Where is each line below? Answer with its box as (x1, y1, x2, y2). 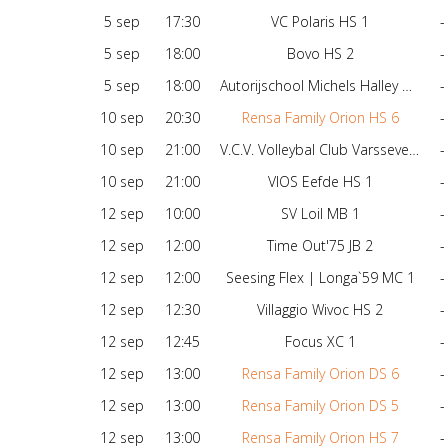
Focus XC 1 (284, 332, 356, 352)
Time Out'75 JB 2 (267, 236, 373, 256)
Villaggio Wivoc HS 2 (257, 300, 383, 320)
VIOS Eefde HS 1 (267, 172, 373, 192)
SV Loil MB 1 (280, 204, 360, 224)
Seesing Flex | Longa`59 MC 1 (225, 268, 415, 288)
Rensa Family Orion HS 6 (241, 108, 399, 128)
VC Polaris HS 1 (271, 12, 369, 32)
